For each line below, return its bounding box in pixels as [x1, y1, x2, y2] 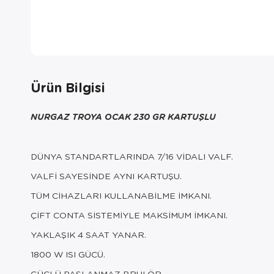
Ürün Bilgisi [31, 78, 105, 96]
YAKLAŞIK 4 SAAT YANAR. [31, 229, 146, 240]
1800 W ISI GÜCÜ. [31, 248, 105, 259]
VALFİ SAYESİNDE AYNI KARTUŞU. [31, 170, 182, 181]
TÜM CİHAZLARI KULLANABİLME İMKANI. [31, 190, 212, 201]
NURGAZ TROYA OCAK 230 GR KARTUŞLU [31, 111, 216, 122]
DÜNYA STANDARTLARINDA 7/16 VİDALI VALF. [31, 150, 233, 161]
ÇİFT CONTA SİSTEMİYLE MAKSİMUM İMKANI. [31, 209, 228, 220]
